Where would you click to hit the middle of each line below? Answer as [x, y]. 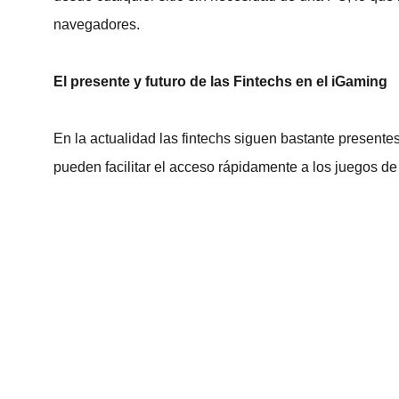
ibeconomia [90, 281]
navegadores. [97, 24]
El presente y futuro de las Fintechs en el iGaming [220, 81]
